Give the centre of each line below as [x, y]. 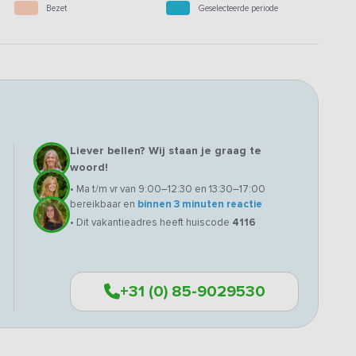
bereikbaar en [104, 205]
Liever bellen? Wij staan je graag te [166, 151]
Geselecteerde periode [238, 8]
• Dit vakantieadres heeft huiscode [151, 223]
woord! [89, 168]
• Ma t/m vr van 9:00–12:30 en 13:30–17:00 [168, 190]
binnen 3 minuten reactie [200, 205]
